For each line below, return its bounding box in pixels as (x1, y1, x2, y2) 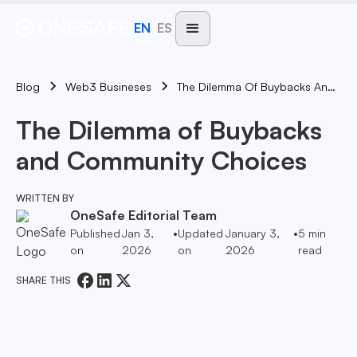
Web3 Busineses (65, 80, 151, 93)
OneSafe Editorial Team (70, 207, 217, 223)
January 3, (226, 226, 280, 240)
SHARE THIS (16, 274, 76, 286)
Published (70, 226, 120, 240)
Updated (177, 226, 223, 240)
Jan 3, (122, 226, 155, 240)
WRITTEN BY (16, 192, 74, 204)
